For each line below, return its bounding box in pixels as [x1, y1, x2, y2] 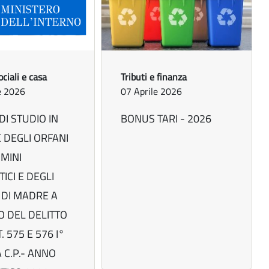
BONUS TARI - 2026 [121, 110, 212, 127]
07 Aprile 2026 [121, 84, 183, 99]
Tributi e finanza [121, 70, 187, 85]
